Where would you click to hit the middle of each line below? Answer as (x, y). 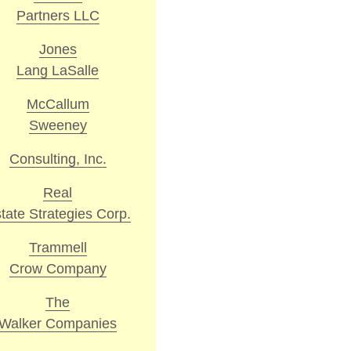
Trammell (58, 247)
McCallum (58, 104)
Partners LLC (58, 15)
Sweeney (58, 125)
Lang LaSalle (58, 70)
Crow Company (58, 268)
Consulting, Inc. (58, 159)
